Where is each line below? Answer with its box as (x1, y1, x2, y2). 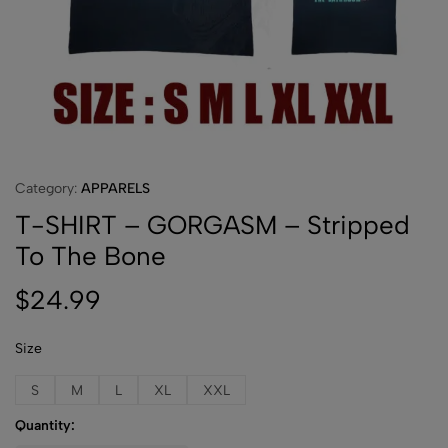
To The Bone (15, 240, 166, 272)
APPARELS (81, 180, 150, 197)
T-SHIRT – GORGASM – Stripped (15, 209, 410, 241)
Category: (15, 180, 81, 197)
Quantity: (15, 417, 75, 434)
